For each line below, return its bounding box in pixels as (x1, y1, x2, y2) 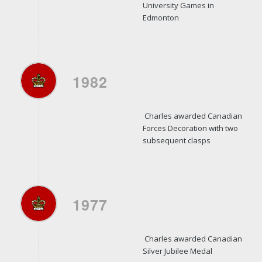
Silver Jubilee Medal (142, 245, 212, 256)
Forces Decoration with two (142, 122, 238, 133)
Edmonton (142, 12, 179, 23)
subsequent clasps (142, 135, 211, 146)
